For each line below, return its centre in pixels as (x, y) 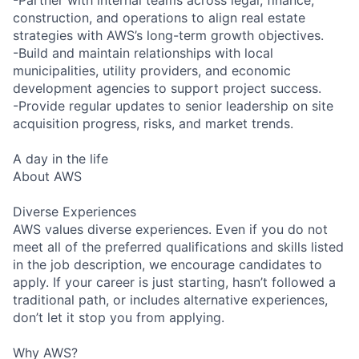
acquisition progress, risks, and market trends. (153, 123)
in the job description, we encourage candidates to (167, 264)
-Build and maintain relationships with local (143, 52)
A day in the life (61, 158)
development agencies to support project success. (167, 88)
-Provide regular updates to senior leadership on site (173, 105)
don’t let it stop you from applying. (119, 317)
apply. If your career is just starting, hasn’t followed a (174, 282)
